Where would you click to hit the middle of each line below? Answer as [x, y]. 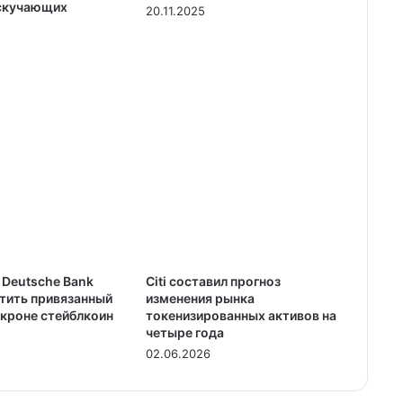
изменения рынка [200, 298]
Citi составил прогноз [213, 281]
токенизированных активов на [241, 315]
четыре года [184, 332]
